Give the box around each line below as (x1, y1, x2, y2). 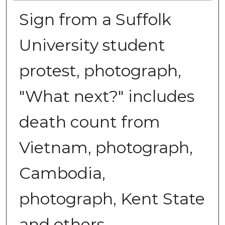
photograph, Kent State (19, 188, 205, 208)
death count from (19, 111, 160, 132)
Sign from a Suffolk (19, 9, 171, 29)
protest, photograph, (19, 60, 181, 80)
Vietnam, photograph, (19, 137, 193, 157)
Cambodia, (19, 163, 105, 183)
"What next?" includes (19, 86, 194, 106)
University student (19, 35, 165, 55)
